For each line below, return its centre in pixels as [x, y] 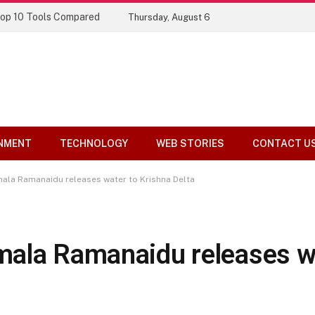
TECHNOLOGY [94, 143]
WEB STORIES [190, 143]
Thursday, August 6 [169, 17]
